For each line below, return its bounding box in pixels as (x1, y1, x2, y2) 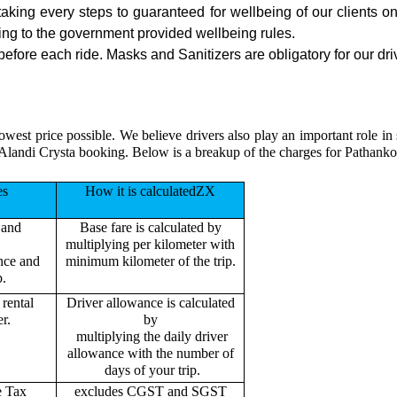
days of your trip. (100, 362, 200, 378)
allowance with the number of (66, 345, 234, 361)
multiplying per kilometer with (66, 236, 235, 252)
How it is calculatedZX (85, 183, 215, 198)
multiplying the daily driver (73, 328, 228, 344)
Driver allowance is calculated (66, 294, 235, 310)
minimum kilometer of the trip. (65, 253, 236, 269)
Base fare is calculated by (79, 219, 222, 235)
